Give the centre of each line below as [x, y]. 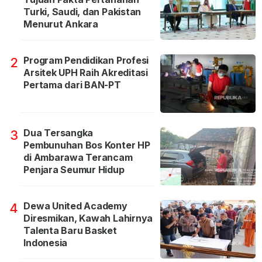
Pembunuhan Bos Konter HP [87, 145]
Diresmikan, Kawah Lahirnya [88, 218]
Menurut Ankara [61, 24]
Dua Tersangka [58, 132]
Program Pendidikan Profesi [86, 60]
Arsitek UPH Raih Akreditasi [86, 72]
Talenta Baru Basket [70, 230]
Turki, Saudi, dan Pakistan [82, 11]
